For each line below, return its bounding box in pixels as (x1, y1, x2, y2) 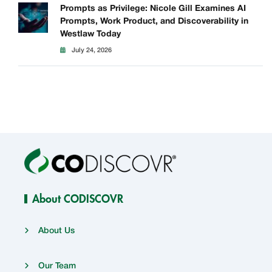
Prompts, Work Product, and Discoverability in (59, 18, 248, 25)
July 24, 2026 (71, 47, 112, 53)
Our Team (38, 262, 76, 271)
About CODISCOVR (32, 194, 123, 206)
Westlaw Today (59, 30, 121, 38)
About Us (38, 227, 75, 236)
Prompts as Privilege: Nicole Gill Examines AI (59, 5, 246, 13)
